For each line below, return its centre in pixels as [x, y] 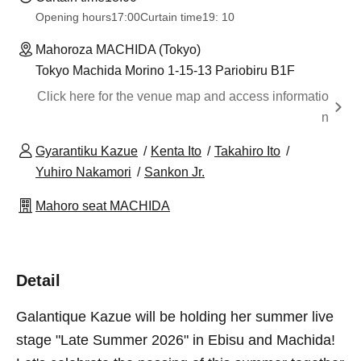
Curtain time [171, 17]
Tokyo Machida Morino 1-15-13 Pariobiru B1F [165, 70]
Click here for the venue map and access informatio [183, 96]
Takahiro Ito [247, 151]
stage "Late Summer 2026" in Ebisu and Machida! [176, 340]
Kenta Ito [176, 151]
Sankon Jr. [174, 172]
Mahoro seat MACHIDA [103, 205]
